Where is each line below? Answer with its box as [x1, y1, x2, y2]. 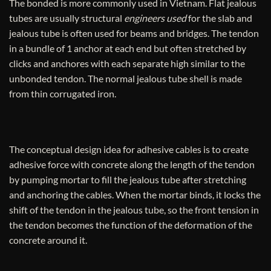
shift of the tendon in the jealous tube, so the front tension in [9, 203, 259, 215]
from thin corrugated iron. [9, 88, 116, 100]
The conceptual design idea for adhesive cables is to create [9, 143, 249, 155]
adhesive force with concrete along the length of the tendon [9, 158, 255, 170]
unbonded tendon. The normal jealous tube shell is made [9, 73, 242, 85]
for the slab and [186, 12, 252, 24]
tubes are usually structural [9, 12, 122, 24]
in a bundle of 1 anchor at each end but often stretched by [9, 42, 246, 54]
